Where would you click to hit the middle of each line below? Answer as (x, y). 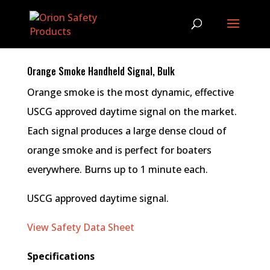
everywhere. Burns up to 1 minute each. (117, 169)
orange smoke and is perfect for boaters (119, 150)
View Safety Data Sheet (80, 227)
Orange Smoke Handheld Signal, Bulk (101, 71)
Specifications (61, 256)
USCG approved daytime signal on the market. (132, 111)
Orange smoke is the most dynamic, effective (130, 92)
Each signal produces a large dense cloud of (127, 130)
